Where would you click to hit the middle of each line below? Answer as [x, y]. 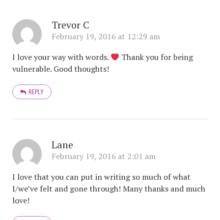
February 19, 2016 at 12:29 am [106, 36]
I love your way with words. [61, 57]
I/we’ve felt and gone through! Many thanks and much [109, 189]
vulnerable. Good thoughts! [61, 69]
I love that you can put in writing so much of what [101, 177]
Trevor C [70, 25]
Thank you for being [156, 57]
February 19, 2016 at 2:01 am [104, 156]
